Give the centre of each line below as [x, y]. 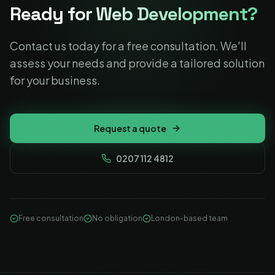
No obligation [117, 218]
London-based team [189, 218]
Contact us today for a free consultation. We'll [128, 46]
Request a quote [130, 128]
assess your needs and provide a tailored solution [137, 63]
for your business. [55, 80]
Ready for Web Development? [134, 14]
